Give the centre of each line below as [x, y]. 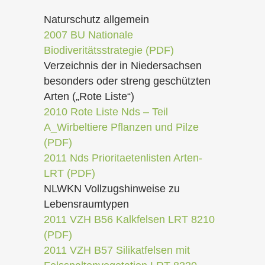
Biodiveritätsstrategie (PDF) [109, 50]
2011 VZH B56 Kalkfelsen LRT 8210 [129, 219]
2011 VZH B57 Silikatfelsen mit [117, 250]
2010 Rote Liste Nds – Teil [106, 112]
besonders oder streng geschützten [127, 81]
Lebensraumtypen [86, 204]
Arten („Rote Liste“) [89, 96]
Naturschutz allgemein [96, 20]
